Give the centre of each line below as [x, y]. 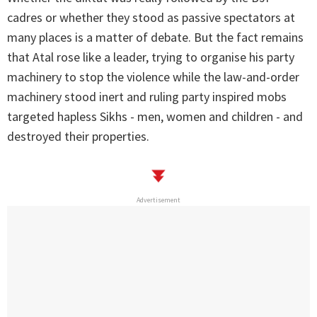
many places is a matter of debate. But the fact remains [155, 38]
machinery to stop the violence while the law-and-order [153, 77]
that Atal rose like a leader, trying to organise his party [151, 57]
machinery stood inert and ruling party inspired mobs [147, 97]
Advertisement [158, 200]
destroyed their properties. [78, 137]
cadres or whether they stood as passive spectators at [151, 18]
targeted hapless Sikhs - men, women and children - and [155, 117]
